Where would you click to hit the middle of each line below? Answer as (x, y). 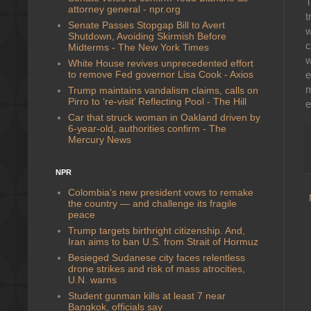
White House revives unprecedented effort (160, 63)
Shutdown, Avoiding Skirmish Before (147, 36)
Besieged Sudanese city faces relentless (156, 257)
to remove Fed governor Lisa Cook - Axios (160, 74)
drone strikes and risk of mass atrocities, (156, 268)
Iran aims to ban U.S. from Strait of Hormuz (163, 241)
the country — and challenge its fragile (152, 203)
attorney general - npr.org (124, 9)
